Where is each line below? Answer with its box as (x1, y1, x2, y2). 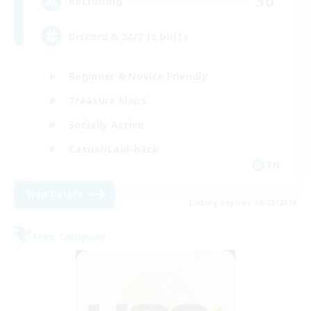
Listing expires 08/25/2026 (189, 198, 297, 208)
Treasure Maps (69, 93, 146, 107)
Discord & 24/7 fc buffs (69, 29, 189, 43)
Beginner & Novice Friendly (69, 69, 208, 83)
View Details (26, 188, 84, 201)
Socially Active (69, 117, 144, 131)
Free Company (33, 229, 107, 243)
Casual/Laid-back (69, 142, 159, 155)
